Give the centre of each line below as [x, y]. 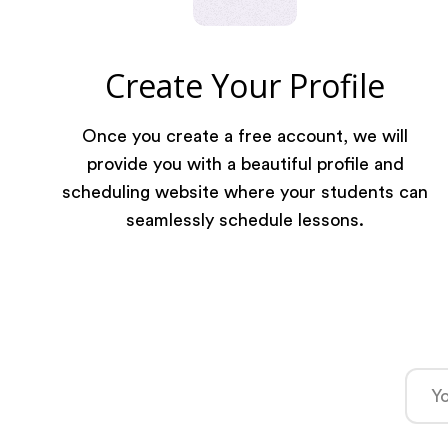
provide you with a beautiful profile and [245, 164]
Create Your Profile [245, 85]
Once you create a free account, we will [245, 136]
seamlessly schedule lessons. [245, 220]
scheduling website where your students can [245, 192]
